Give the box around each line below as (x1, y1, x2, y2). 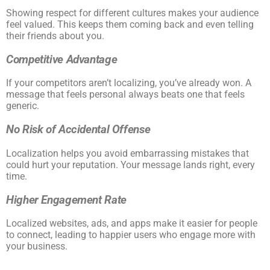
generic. (6, 100, 39, 112)
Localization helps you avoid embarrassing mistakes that (6, 147, 249, 159)
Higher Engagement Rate (6, 193, 127, 207)
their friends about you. (6, 30, 104, 42)
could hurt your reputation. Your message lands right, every (6, 159, 255, 171)
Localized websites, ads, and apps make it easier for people (6, 218, 257, 230)
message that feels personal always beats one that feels (6, 89, 245, 101)
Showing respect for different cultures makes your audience (6, 7, 259, 19)
